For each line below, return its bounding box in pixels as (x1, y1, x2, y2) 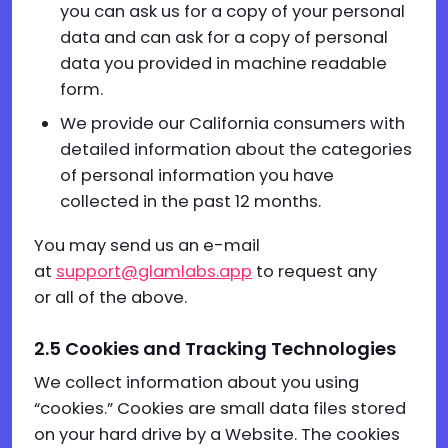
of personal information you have (60, 164, 334, 187)
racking (196, 336, 271, 361)
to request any (252, 260, 377, 283)
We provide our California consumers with (60, 112, 405, 135)
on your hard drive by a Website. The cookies (34, 423, 400, 446)
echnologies (282, 336, 396, 361)
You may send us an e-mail (34, 234, 260, 257)
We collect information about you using (34, 371, 359, 394)
